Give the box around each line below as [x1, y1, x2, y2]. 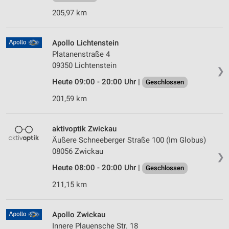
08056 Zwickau [52, 147, 103, 156]
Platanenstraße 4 [52, 50, 110, 59]
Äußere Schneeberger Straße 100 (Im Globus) [52, 135, 206, 145]
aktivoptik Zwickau [52, 124, 117, 134]
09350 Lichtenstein [52, 61, 117, 71]
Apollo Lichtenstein [52, 38, 119, 48]
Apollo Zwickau [52, 210, 105, 220]
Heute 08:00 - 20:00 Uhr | [52, 163, 142, 173]
